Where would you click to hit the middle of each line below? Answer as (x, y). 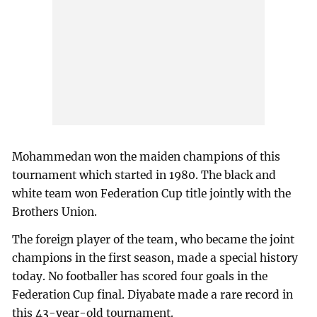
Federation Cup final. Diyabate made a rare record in (153, 295)
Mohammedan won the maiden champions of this (146, 156)
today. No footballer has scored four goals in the (140, 277)
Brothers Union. (55, 212)
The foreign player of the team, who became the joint (154, 240)
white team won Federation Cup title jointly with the (152, 193)
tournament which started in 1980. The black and (144, 175)
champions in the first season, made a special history (155, 258)
